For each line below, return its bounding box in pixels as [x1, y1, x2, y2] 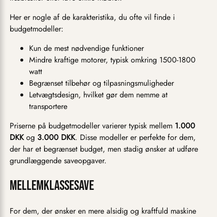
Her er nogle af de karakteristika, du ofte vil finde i [10, 12, 175, 23]
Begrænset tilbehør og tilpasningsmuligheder [29, 77, 174, 89]
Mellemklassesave [10, 178, 94, 194]
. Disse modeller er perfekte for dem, [75, 132, 196, 143]
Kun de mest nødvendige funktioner [29, 43, 144, 54]
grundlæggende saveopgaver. [10, 155, 107, 167]
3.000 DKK [37, 132, 75, 143]
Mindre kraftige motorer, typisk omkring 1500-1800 [29, 54, 196, 66]
